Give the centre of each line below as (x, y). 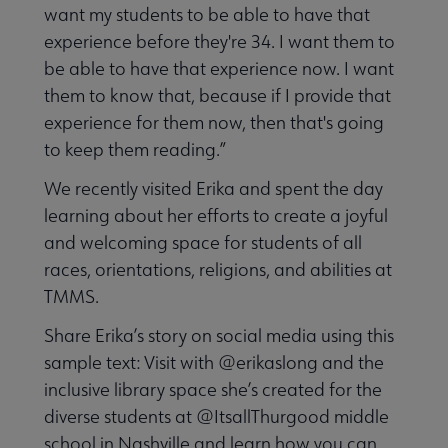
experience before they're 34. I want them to (219, 42)
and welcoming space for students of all (203, 243)
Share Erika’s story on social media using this (219, 336)
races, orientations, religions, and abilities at (218, 270)
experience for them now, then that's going (214, 123)
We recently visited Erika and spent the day (213, 189)
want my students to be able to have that (207, 15)
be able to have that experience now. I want (219, 69)
